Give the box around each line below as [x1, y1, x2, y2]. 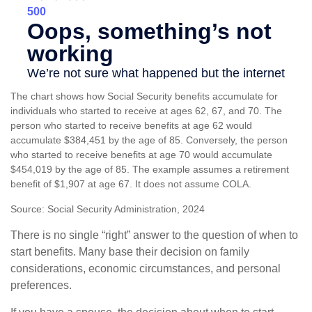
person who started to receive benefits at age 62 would [10, 120, 252, 132]
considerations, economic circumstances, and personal [10, 263, 281, 275]
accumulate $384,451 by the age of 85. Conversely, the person [10, 134, 288, 146]
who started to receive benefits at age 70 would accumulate [10, 149, 272, 161]
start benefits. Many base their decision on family [10, 246, 249, 258]
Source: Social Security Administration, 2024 [10, 203, 205, 215]
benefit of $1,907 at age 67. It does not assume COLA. [10, 178, 251, 190]
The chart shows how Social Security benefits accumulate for [10, 91, 278, 102]
